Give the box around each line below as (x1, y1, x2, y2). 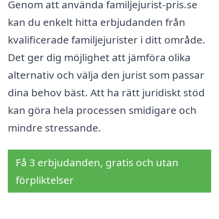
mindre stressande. (8, 120, 101, 134)
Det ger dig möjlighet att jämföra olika (8, 50, 191, 64)
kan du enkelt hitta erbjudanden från (8, 15, 185, 29)
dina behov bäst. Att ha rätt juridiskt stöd (8, 85, 205, 99)
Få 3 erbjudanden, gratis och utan (16, 155, 178, 170)
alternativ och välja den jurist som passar (8, 67, 204, 82)
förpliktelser (16, 173, 74, 187)
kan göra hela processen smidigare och (8, 103, 197, 117)
